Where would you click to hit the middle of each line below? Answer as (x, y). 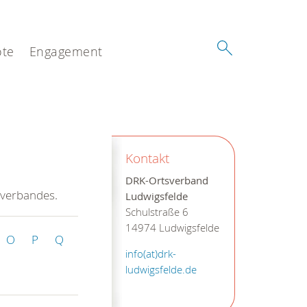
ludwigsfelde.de (161, 269)
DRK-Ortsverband (167, 180)
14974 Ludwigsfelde (172, 228)
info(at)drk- (150, 254)
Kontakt (147, 158)
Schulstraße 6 (157, 212)
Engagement (66, 51)
